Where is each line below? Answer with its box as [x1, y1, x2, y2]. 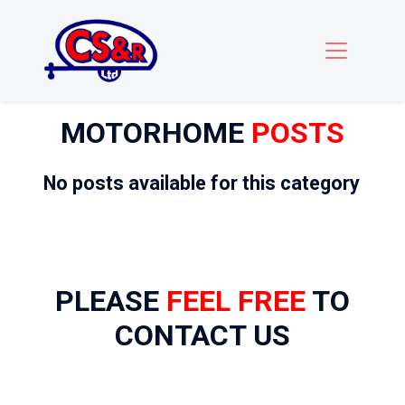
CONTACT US [115, 318, 290, 353]
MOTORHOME [61, 116, 251, 151]
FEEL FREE [166, 284, 306, 319]
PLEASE [55, 284, 166, 319]
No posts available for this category [43, 172, 360, 195]
